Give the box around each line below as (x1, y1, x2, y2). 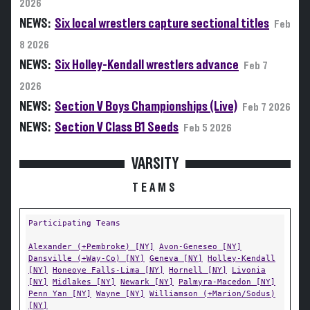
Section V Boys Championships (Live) (55, 100, 237, 113)
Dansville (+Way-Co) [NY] (28, 253, 145, 263)
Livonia (232, 265, 266, 275)
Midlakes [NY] (53, 277, 116, 286)
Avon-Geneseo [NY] (159, 241, 241, 251)
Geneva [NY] (149, 253, 203, 263)
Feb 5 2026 (183, 122, 232, 134)
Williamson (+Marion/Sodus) (149, 289, 275, 298)
